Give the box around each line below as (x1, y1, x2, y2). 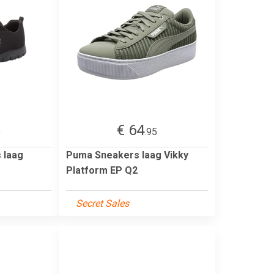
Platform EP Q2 (66, 164, 138, 176)
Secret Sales (76, 197, 129, 209)
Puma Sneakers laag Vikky (66, 149, 188, 161)
